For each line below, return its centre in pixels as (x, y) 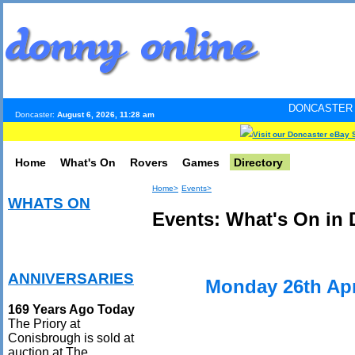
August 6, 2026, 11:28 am (106, 115)
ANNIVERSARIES (71, 279)
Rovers (149, 162)
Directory (258, 162)
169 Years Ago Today (71, 309)
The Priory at (44, 323)
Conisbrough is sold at (71, 338)
